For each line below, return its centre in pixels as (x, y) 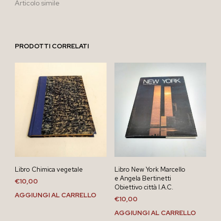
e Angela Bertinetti (143, 179)
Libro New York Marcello (150, 170)
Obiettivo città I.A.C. (144, 187)
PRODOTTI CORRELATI (52, 46)
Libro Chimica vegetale (49, 170)
